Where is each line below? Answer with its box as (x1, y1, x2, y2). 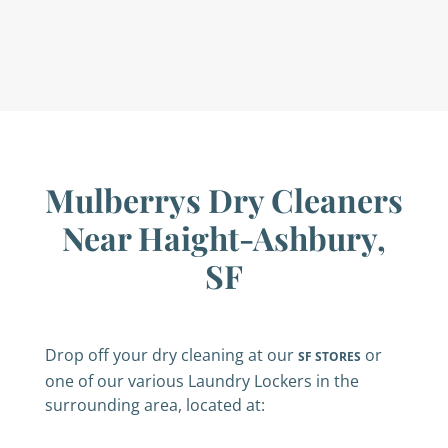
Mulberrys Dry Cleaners (45, 178, 403, 221)
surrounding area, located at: (45, 394, 265, 416)
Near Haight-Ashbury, (62, 216, 386, 259)
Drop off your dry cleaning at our (45, 344, 298, 366)
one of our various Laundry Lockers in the (45, 370, 359, 392)
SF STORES (298, 348, 361, 365)
